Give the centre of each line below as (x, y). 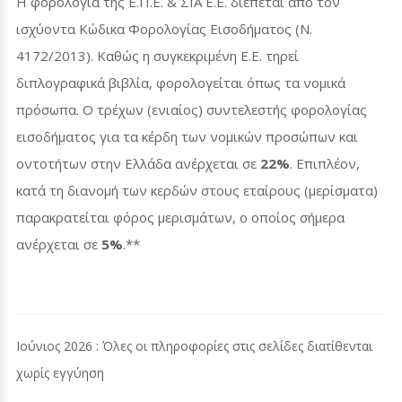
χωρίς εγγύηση (60, 372)
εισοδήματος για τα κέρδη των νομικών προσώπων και (187, 136)
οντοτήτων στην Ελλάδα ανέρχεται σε (138, 163)
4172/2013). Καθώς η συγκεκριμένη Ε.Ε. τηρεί (157, 55)
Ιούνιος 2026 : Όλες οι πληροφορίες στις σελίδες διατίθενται (194, 345)
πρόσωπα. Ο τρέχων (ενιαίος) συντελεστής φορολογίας (192, 109)
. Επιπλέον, (325, 163)
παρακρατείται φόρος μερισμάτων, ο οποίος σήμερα (180, 217)
